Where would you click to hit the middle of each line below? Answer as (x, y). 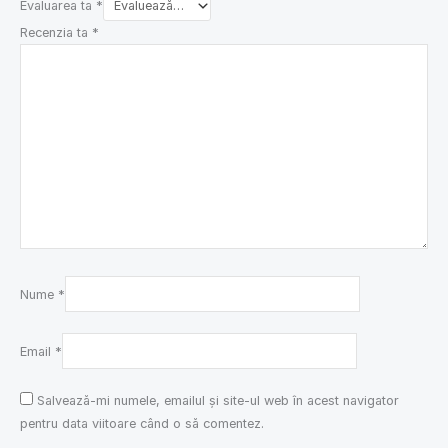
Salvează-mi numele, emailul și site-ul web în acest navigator (218, 401)
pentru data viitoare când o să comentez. (142, 424)
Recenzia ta (56, 32)
